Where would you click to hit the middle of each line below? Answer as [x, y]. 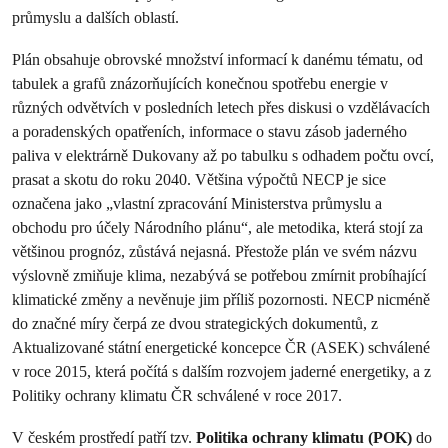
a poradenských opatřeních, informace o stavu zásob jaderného [209, 131]
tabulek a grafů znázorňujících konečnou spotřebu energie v [200, 83]
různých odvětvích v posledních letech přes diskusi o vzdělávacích [221, 107]
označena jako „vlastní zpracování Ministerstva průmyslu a [197, 203]
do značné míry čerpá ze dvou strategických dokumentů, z [195, 323]
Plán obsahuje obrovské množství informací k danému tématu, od [217, 59]
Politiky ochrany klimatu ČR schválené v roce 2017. [177, 395]
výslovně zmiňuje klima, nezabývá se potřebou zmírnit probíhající [219, 275]
